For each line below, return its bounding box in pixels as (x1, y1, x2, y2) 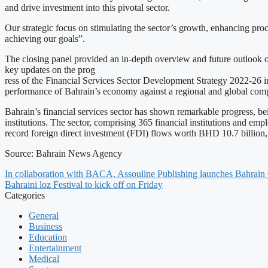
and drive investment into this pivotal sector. (5, 2, 170, 13)
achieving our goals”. (5, 33, 85, 44)
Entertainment (29, 243, 81, 254)
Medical (29, 254, 59, 264)
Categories (5, 190, 45, 201)
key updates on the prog (5, 65, 95, 75)
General (29, 211, 59, 221)
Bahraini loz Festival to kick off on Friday (5, 179, 163, 190)
